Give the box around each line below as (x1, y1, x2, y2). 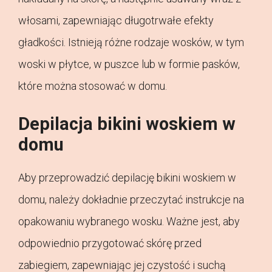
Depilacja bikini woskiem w (18, 114, 236, 135)
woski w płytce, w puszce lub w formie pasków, (18, 58, 240, 71)
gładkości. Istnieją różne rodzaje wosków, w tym (18, 36, 244, 49)
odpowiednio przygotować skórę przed (18, 237, 202, 250)
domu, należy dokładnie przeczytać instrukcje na (18, 193, 244, 206)
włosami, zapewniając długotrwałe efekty (18, 14, 214, 27)
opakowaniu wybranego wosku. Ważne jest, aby (18, 215, 240, 228)
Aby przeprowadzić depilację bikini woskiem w (18, 171, 236, 185)
